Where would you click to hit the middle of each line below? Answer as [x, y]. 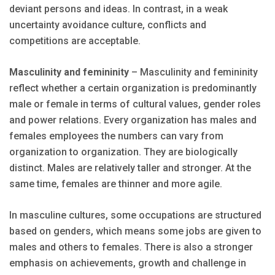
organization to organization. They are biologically [123, 152]
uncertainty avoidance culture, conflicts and [108, 25]
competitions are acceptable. [75, 41]
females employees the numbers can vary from [116, 136]
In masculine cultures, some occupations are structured [135, 215]
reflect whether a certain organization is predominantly [133, 88]
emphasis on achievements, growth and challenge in [128, 263]
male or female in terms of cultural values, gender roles [135, 104]
